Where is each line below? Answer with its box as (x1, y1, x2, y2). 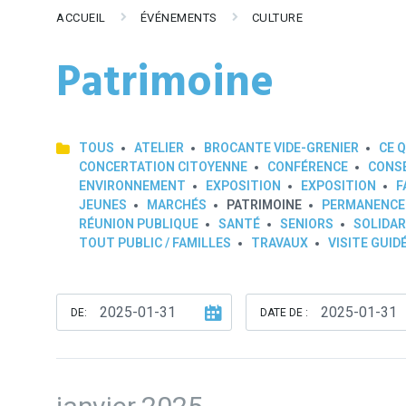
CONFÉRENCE (267, 159, 348, 174)
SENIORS (280, 217, 333, 231)
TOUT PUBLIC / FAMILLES (79, 236, 231, 250)
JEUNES (79, 198, 127, 212)
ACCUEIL (56, 11, 106, 24)
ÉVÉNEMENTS (140, 11, 217, 24)
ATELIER (134, 140, 184, 155)
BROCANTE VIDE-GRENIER (204, 140, 359, 155)
